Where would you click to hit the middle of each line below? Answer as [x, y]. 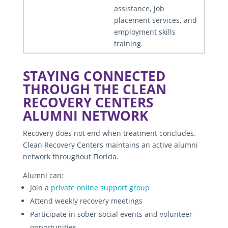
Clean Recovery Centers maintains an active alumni [110, 145]
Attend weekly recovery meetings [86, 201]
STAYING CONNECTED [94, 76]
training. [128, 43]
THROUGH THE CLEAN [94, 89]
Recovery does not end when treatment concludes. [109, 133]
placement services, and [155, 20]
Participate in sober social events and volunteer [111, 214]
